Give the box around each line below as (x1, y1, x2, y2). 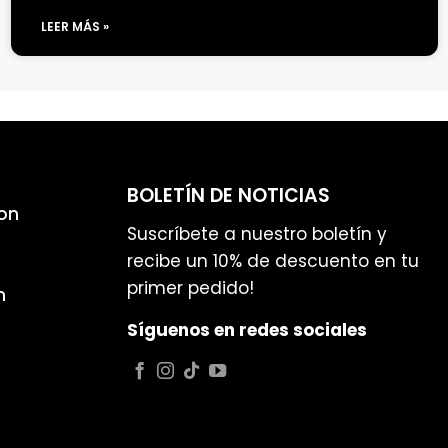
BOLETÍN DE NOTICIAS (127, 182, 330, 210)
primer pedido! (127, 275, 254, 300)
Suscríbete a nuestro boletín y (127, 221, 387, 246)
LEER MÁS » (41, 18, 110, 36)
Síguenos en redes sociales (127, 317, 367, 342)
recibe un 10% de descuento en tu (127, 248, 419, 273)
